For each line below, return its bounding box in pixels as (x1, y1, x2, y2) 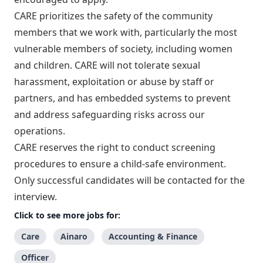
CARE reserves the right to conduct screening (14, 140, 215, 154)
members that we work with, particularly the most (14, 25, 237, 39)
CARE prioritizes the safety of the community (14, 9, 213, 22)
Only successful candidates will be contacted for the (14, 173, 245, 187)
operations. (14, 124, 65, 137)
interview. (14, 190, 59, 203)
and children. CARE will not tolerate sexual (14, 58, 200, 72)
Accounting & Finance (109, 230, 197, 242)
